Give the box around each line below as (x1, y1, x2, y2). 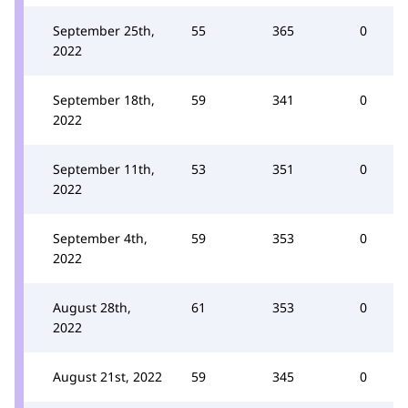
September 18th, (53, 91, 155, 108)
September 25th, (53, 22, 155, 39)
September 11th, (53, 160, 155, 178)
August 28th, (53, 299, 131, 316)
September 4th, (53, 229, 148, 247)
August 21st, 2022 (53, 368, 162, 385)
